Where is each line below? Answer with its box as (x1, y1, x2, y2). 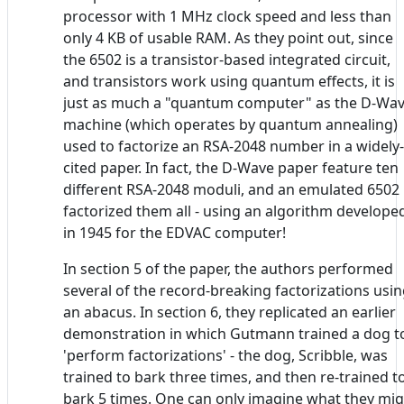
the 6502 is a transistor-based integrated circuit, (63, 49, 390, 69)
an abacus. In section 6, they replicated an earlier (63, 301, 396, 322)
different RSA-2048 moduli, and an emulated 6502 (63, 179, 399, 199)
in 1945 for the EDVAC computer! (63, 222, 286, 243)
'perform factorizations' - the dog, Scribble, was (63, 344, 388, 365)
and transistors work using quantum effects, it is (63, 70, 395, 91)
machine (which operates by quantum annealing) (63, 114, 398, 134)
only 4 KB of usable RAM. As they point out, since (63, 27, 393, 48)
